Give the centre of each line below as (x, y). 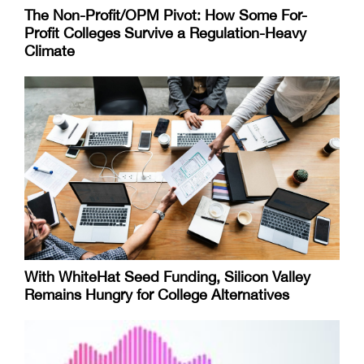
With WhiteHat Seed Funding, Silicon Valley (167, 277)
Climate (50, 51)
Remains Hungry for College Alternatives (157, 295)
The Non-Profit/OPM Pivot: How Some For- (166, 15)
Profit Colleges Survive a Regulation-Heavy (165, 33)
